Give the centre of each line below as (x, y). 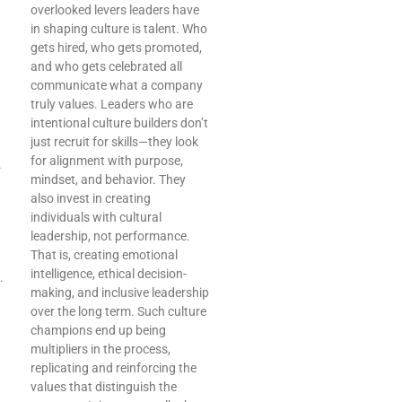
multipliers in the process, (100, 350)
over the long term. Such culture (118, 312)
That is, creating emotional (104, 255)
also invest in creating (91, 199)
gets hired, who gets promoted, (116, 48)
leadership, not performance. (110, 236)
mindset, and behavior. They (108, 180)
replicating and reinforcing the (114, 368)
